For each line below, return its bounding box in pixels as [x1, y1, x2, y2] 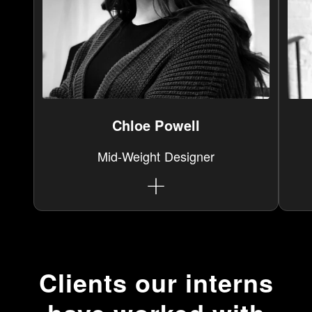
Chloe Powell [111, 115, 201, 135]
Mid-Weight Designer [97, 147, 215, 165]
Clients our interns [38, 264, 274, 301]
